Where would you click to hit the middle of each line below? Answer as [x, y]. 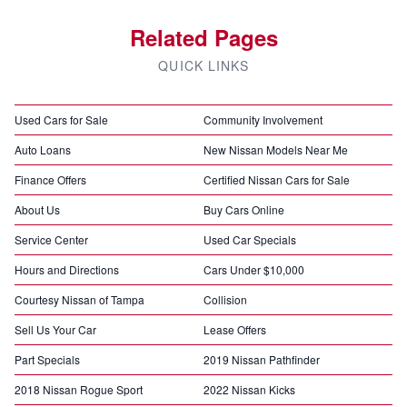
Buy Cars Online [244, 209]
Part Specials [47, 359]
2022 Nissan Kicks [249, 389]
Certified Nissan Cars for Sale [277, 179]
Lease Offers [235, 329]
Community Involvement [263, 119]
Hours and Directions [67, 269]
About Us [37, 209]
